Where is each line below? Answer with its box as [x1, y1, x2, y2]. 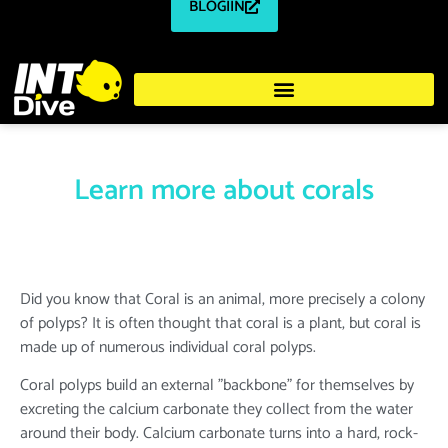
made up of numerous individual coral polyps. [20, 334, 316, 361]
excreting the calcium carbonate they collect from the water [20, 396, 413, 424]
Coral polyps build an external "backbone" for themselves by [20, 372, 414, 400]
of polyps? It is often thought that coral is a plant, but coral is [20, 310, 421, 337]
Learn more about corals [74, 167, 374, 215]
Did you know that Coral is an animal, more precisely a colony [20, 286, 425, 313]
